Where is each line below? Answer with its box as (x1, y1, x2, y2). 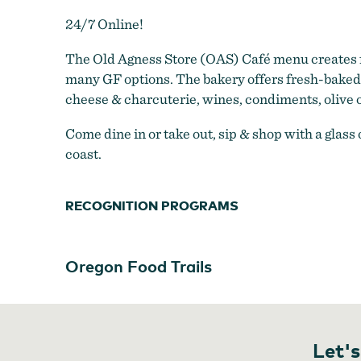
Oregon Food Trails (64, 256, 212, 276)
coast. (64, 145, 102, 163)
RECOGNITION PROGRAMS (64, 197, 239, 214)
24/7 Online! (64, 15, 143, 33)
